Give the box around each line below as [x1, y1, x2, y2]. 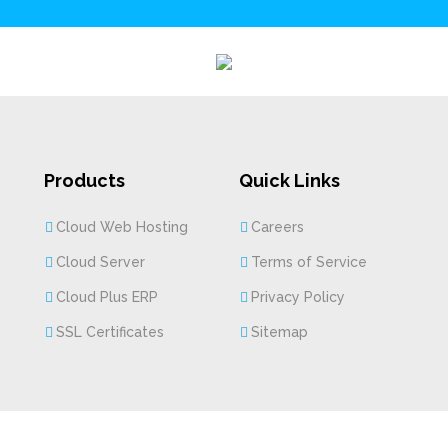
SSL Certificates [56, 324, 164, 340]
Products [44, 170, 125, 191]
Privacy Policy [251, 289, 345, 305]
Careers [251, 219, 304, 235]
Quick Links [239, 170, 340, 191]
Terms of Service [251, 254, 367, 270]
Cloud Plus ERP [56, 289, 158, 305]
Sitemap [251, 324, 308, 340]
